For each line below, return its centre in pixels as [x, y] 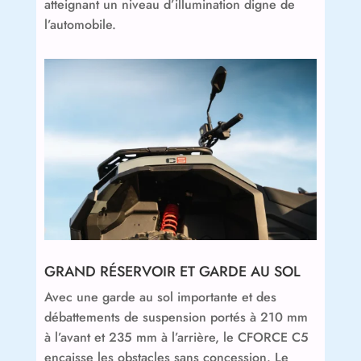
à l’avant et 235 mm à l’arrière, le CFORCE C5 [176, 338]
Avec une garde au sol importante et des [160, 297]
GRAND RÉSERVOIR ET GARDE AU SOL [172, 272]
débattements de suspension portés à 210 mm [176, 317]
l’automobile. [80, 24]
